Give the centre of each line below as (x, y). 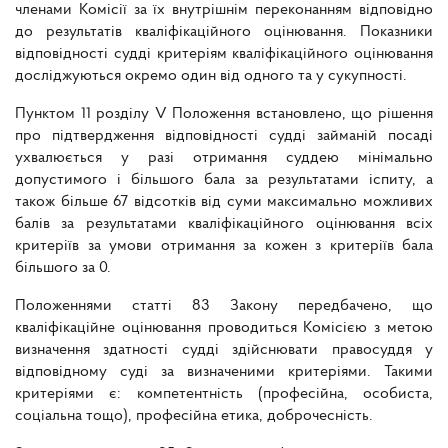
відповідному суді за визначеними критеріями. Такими (224, 372)
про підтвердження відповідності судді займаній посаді (224, 136)
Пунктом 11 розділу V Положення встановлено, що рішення (224, 114)
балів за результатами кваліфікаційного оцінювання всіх (224, 224)
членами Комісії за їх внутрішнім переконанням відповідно (224, 10)
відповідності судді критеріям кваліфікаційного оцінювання (224, 54)
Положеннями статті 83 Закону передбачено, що (224, 306)
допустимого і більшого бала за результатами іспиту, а (224, 180)
